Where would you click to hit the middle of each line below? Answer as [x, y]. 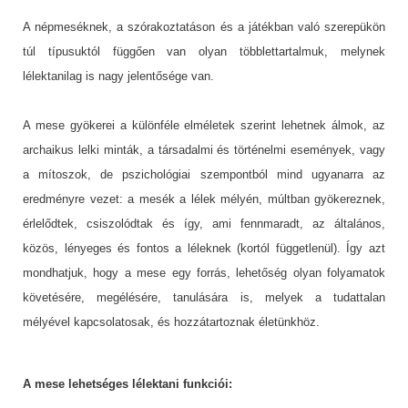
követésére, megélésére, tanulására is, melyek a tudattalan [204, 297]
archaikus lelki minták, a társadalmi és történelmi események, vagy [204, 149]
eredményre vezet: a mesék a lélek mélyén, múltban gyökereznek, [204, 199]
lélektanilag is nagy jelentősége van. [118, 76]
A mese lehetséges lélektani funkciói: [127, 383]
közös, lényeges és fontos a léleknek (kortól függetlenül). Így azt [204, 248]
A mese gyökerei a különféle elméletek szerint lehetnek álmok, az [204, 125]
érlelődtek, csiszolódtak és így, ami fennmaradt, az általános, [204, 223]
